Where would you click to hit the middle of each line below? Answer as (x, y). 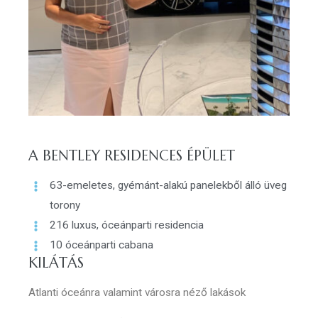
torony (65, 205)
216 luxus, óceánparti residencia (127, 225)
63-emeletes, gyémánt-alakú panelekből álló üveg (168, 186)
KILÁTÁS (56, 263)
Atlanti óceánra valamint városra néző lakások (137, 293)
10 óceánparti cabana (102, 245)
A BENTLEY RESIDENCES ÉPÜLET (132, 156)
